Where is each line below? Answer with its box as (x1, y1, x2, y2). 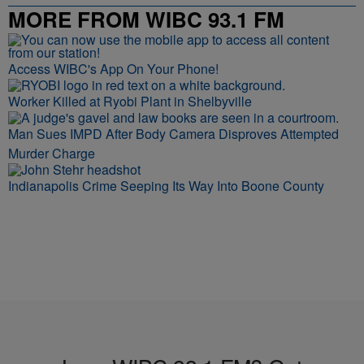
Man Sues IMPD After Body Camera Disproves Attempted (8, 124, 339, 143)
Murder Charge (8, 144, 95, 162)
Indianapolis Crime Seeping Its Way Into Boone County (8, 176, 324, 195)
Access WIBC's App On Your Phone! (8, 59, 219, 78)
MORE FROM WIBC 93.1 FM (8, 4, 284, 34)
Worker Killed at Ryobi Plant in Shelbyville (8, 92, 252, 110)
